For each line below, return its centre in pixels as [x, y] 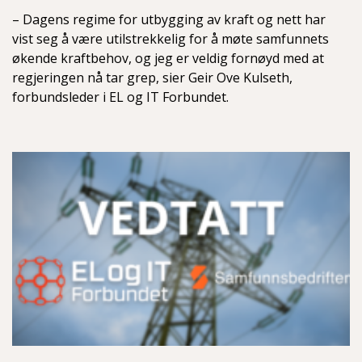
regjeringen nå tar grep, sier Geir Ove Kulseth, [152, 78]
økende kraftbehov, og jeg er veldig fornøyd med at [168, 59]
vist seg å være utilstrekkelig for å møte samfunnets [170, 39]
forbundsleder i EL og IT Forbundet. [120, 97]
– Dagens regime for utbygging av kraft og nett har [169, 20]
